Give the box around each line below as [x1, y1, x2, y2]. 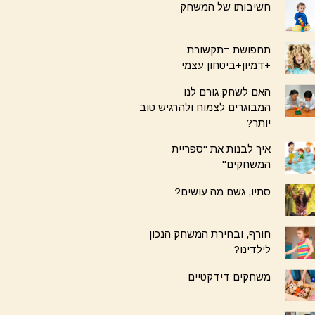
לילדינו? [233, 243, 271, 256]
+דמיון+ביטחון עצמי [181, 58, 271, 71]
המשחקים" [222, 158, 271, 171]
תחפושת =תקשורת [187, 43, 271, 56]
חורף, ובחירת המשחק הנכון [149, 228, 271, 240]
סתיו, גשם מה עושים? [174, 185, 271, 198]
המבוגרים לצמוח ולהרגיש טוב [139, 101, 271, 114]
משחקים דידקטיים [188, 270, 271, 283]
